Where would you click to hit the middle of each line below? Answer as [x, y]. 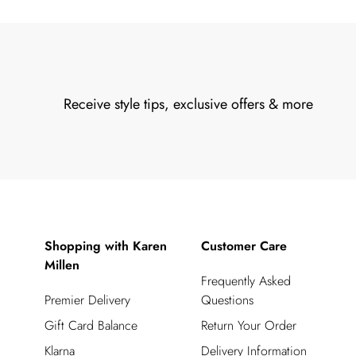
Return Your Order [248, 325]
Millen [62, 265]
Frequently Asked [246, 281]
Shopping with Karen [106, 246]
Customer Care [244, 246]
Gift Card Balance [91, 325]
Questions [227, 300]
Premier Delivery [87, 300]
